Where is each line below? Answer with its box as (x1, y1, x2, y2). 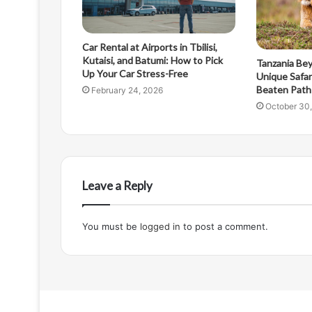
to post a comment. (180, 220, 268, 232)
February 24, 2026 (91, 85, 163, 96)
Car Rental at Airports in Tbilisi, (82, 41, 217, 54)
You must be (82, 220, 140, 232)
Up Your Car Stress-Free (82, 68, 188, 80)
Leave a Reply (82, 178, 153, 193)
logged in (140, 220, 180, 232)
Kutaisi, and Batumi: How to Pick (82, 54, 223, 67)
